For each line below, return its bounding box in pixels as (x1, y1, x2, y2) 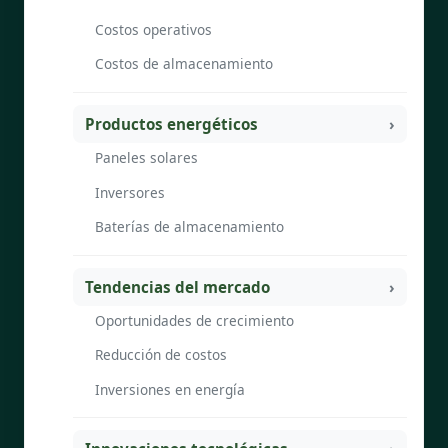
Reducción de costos (95, 345, 227, 365)
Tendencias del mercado (85, 276, 270, 297)
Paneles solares (95, 148, 198, 168)
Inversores (95, 182, 165, 202)
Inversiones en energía (95, 379, 245, 399)
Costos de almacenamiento (95, 53, 273, 73)
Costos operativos (95, 19, 212, 39)
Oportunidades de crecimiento (95, 311, 294, 331)
